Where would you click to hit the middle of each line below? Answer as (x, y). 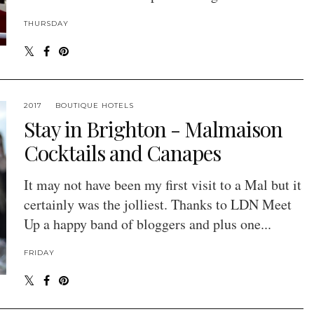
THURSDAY (46, 24)
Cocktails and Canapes (122, 153)
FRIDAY (39, 253)
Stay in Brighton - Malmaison (153, 129)
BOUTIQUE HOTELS (94, 106)
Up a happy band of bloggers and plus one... (147, 224)
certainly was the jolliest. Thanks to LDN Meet (157, 205)
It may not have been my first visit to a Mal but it (162, 185)
